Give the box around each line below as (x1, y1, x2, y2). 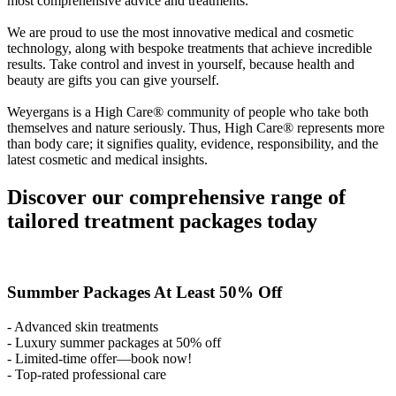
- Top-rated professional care (7, 366, 166, 382)
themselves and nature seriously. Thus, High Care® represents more (7, 119, 385, 135)
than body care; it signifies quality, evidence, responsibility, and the (7, 135, 378, 151)
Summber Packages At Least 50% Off (7, 283, 282, 302)
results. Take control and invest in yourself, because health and (7, 56, 354, 72)
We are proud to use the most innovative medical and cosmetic (7, 24, 354, 40)
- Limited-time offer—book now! (7, 350, 192, 366)
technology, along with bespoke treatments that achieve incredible (7, 40, 372, 56)
